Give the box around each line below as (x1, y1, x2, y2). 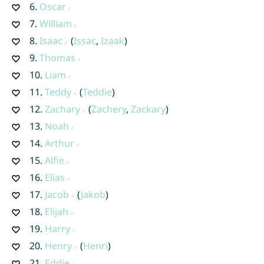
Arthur (44, 136, 74, 150)
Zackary (130, 102, 166, 115)
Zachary (44, 102, 80, 115)
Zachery (91, 102, 126, 115)
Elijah (44, 204, 68, 218)
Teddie (82, 85, 112, 98)
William (39, 16, 72, 30)
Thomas (39, 51, 75, 64)
